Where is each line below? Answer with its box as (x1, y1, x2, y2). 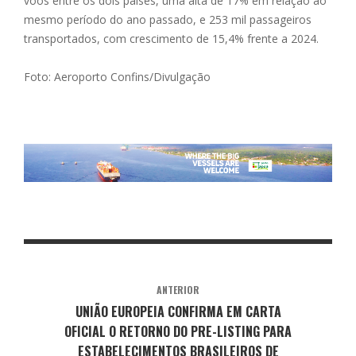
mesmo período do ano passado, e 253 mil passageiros (24, 11, 311, 27)
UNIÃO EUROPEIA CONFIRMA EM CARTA (75, 301, 281, 321)
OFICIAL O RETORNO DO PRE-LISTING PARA (64, 321, 292, 341)
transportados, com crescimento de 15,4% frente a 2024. (24, 30, 319, 46)
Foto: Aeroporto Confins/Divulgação (24, 68, 211, 84)
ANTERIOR (157, 282, 199, 296)
